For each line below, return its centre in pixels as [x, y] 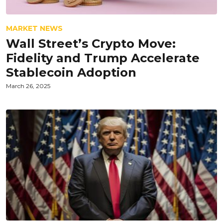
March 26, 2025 [28, 86]
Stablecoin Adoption [71, 72]
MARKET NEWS [34, 28]
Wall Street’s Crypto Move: [91, 44]
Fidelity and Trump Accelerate [103, 58]
